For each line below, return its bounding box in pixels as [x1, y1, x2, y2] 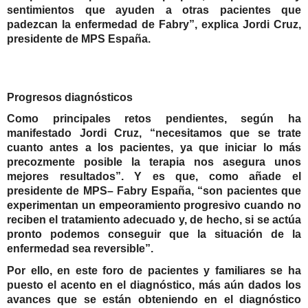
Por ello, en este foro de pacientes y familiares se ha [7, 265, 301, 277]
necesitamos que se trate [155, 127, 301, 140]
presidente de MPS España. [7, 33, 151, 45]
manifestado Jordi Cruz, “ [7, 127, 155, 140]
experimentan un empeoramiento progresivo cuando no [7, 199, 301, 212]
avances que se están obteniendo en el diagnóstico [7, 294, 301, 306]
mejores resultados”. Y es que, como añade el [7, 170, 301, 183]
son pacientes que [203, 185, 302, 197]
